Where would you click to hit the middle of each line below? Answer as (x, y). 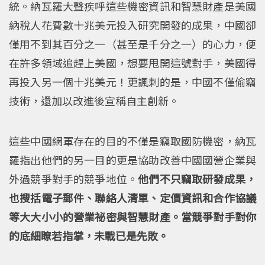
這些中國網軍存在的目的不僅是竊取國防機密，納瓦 (132, 141)
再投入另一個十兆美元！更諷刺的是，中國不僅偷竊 (132, 82)
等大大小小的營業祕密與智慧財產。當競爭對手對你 (132, 217)
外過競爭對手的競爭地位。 (74, 179)
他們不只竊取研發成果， (197, 179)
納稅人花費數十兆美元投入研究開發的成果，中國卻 (132, 25)
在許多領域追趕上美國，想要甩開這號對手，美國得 (132, 63)
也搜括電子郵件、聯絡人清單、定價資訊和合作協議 (132, 198)
